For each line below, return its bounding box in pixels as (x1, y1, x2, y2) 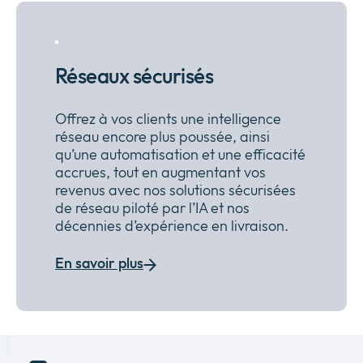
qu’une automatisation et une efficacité (55, 145, 305, 164)
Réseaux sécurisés (55, 62, 214, 89)
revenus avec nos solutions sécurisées (55, 181, 296, 200)
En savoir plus (55, 254, 143, 273)
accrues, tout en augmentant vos (55, 163, 266, 182)
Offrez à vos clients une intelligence (55, 109, 281, 129)
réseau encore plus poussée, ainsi (55, 127, 270, 147)
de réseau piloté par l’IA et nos (55, 199, 250, 218)
